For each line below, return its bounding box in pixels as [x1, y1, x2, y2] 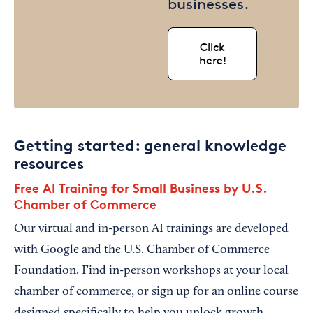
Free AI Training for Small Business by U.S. [14, 180, 267, 196]
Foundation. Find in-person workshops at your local [14, 265, 289, 277]
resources [14, 154, 84, 173]
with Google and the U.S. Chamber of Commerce [14, 244, 270, 256]
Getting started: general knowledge [14, 136, 286, 154]
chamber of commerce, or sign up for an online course [14, 286, 298, 298]
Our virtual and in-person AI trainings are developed [14, 223, 289, 235]
